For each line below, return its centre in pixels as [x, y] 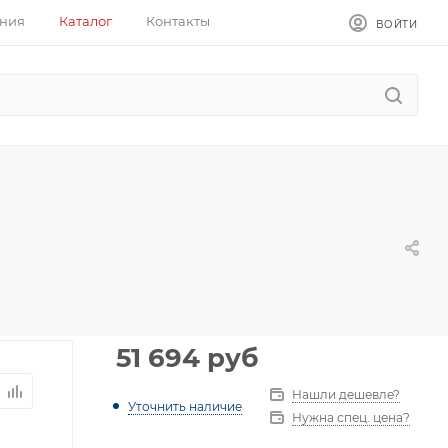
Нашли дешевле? [346, 394]
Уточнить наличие [185, 406]
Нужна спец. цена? [351, 417]
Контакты [177, 21]
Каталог [85, 21]
